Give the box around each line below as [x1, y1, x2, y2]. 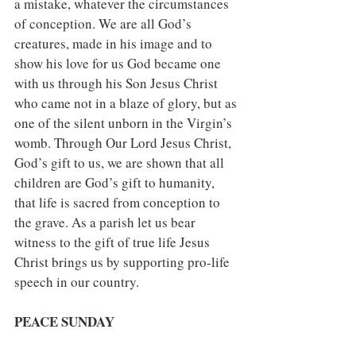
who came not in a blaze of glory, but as [14, 94, 240, 112]
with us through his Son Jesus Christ [14, 74, 221, 92]
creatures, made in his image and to [14, 34, 215, 52]
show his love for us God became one [14, 54, 224, 72]
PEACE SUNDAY [14, 311, 114, 331]
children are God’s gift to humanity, [14, 173, 218, 192]
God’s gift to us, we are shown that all [14, 153, 227, 172]
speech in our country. [14, 273, 139, 291]
